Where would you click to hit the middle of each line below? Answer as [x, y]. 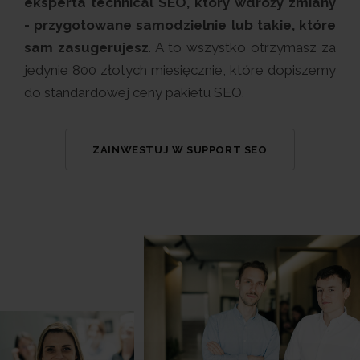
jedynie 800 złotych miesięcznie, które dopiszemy [180, 70]
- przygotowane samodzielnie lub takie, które [180, 25]
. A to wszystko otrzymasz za [242, 47]
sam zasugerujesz [86, 47]
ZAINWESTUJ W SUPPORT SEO [180, 150]
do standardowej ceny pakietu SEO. [134, 92]
